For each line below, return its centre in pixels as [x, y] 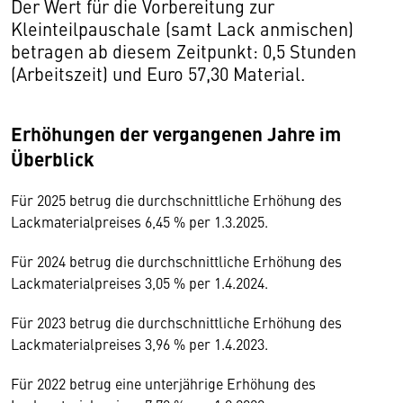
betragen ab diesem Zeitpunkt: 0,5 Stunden [184, 51]
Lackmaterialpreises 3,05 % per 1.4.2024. [139, 282]
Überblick [53, 158]
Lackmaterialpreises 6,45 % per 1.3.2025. [139, 221]
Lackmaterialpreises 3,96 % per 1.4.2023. [139, 344]
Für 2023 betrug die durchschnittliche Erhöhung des [176, 322]
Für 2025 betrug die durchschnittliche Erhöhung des [176, 200]
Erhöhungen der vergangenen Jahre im [176, 133]
